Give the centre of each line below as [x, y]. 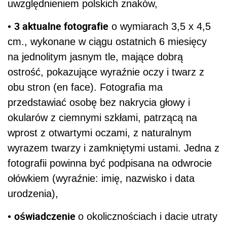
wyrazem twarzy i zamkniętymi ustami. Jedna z [113, 148]
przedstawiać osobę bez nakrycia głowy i [99, 103]
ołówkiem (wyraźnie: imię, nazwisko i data [101, 179]
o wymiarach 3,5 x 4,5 [160, 27]
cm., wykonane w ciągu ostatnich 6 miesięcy [107, 42]
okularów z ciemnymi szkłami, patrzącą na [102, 118]
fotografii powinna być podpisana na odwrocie [110, 163]
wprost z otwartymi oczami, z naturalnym [100, 133]
